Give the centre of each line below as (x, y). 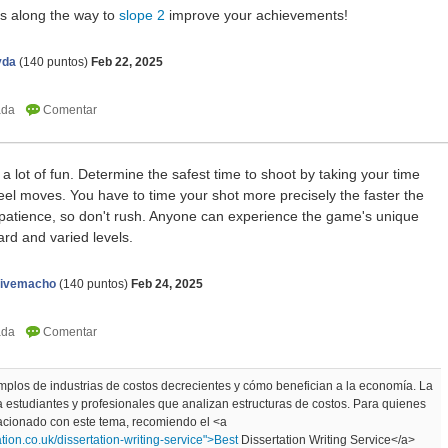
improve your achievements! (256, 15)
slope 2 (142, 15)
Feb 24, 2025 (167, 284)
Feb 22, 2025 (127, 62)
